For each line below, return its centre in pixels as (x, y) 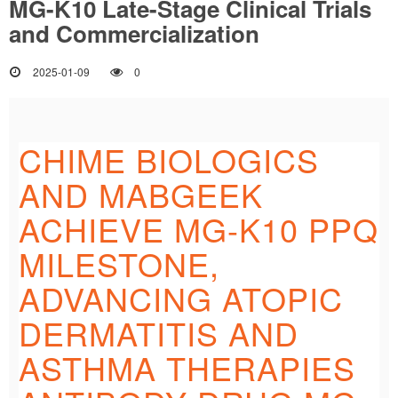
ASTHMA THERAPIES (187, 367)
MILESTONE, (119, 263)
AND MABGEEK (140, 194)
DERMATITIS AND (158, 333)
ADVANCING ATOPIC (180, 298)
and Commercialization (134, 33)
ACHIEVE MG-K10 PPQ (198, 229)
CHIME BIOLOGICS (168, 159)
